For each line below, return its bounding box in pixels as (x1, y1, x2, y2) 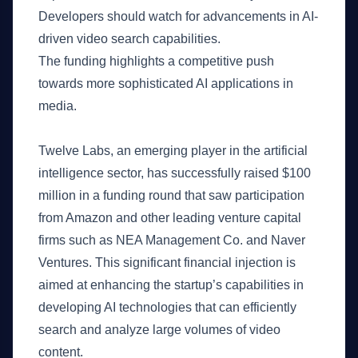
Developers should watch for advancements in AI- (38, 10, 318, 23)
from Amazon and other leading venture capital (38, 211, 301, 225)
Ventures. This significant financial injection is (38, 256, 296, 269)
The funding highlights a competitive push (38, 54, 274, 68)
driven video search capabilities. (38, 32, 221, 46)
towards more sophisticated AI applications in (38, 77, 293, 90)
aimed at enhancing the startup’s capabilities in (38, 278, 304, 292)
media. (38, 99, 77, 113)
